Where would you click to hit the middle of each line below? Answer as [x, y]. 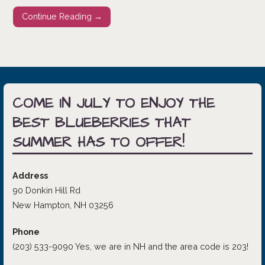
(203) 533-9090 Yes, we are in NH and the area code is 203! [130, 246]
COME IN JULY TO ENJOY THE [113, 103]
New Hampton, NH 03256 [63, 205]
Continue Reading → [62, 17]
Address [30, 175]
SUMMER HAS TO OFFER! [98, 142]
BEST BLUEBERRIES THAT [101, 123]
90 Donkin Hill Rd [46, 190]
